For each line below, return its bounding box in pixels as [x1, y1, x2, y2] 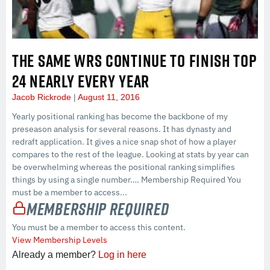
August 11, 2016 [76, 92, 140, 102]
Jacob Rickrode [12, 92, 74, 102]
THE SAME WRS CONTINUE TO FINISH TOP [12, 48, 257, 73]
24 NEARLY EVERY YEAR [12, 68, 149, 93]
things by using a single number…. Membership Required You [12, 174, 241, 185]
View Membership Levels [12, 234, 107, 246]
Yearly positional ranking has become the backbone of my [12, 110, 228, 122]
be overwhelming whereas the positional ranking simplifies [12, 161, 235, 172]
